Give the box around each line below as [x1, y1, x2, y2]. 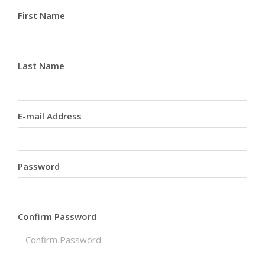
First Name [18, 9, 65, 21]
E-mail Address [18, 110, 82, 122]
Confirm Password [18, 211, 96, 222]
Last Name [18, 60, 64, 72]
